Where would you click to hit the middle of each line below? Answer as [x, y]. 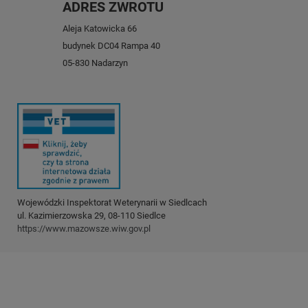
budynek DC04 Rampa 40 [111, 46]
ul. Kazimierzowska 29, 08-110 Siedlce [91, 215]
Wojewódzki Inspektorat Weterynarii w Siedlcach [112, 202]
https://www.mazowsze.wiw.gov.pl [84, 228]
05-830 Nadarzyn [95, 63]
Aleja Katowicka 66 [100, 29]
